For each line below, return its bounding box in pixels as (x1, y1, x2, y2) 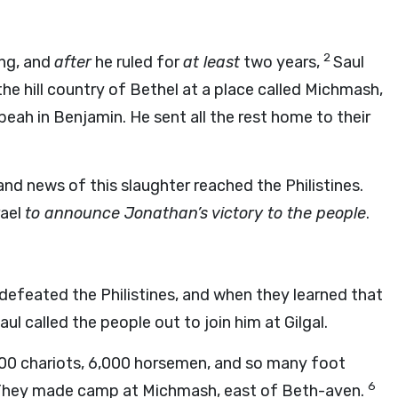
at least (183, 52, 240, 72)
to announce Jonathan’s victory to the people (25, 203, 366, 223)
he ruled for (92, 52, 183, 72)
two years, (240, 52, 323, 72)
